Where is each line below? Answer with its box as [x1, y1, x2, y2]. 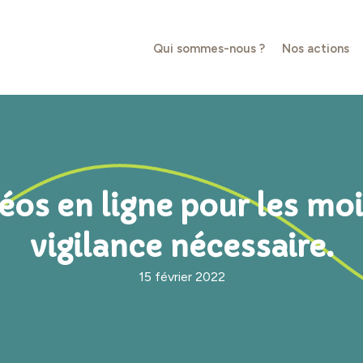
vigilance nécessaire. [30, 228, 333, 266]
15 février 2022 [138, 269, 225, 285]
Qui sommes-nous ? [153, 41, 265, 57]
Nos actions [282, 41, 349, 57]
